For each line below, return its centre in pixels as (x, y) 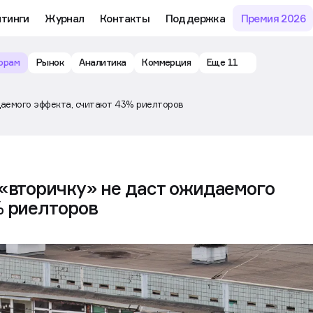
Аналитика (103, 63)
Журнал (65, 18)
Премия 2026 (273, 18)
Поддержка (195, 18)
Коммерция (167, 63)
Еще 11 (222, 63)
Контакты (125, 18)
